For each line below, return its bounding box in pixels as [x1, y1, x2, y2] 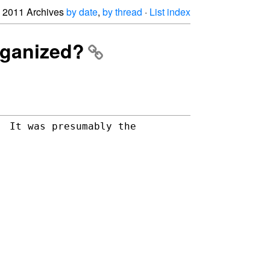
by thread [102, 5, 142, 19]
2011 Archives [2, 5, 66, 19]
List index [149, 5, 190, 19]
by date [66, 5, 98, 19]
